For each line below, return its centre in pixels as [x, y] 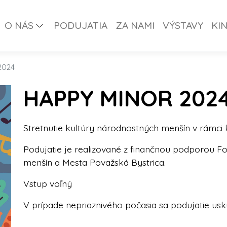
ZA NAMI [135, 26]
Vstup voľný [48, 183]
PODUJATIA [80, 26]
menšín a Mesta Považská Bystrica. [94, 162]
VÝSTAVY [183, 26]
